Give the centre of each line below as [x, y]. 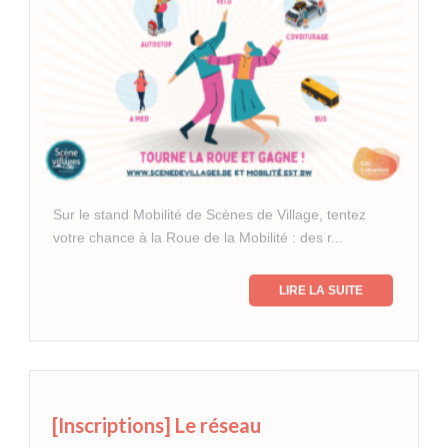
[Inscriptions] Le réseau [156, 424]
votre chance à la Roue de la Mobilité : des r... [198, 237]
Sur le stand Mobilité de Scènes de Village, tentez [209, 214]
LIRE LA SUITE [321, 290]
